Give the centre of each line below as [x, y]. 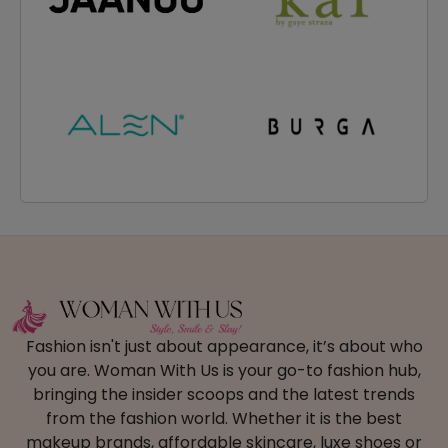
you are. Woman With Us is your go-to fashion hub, [224, 371]
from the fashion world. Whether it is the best [224, 419]
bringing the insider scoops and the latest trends [224, 395]
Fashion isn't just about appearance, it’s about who [224, 347]
